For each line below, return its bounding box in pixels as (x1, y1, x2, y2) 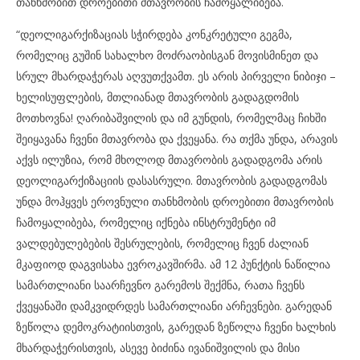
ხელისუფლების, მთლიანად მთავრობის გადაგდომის (16, 89, 299, 104)
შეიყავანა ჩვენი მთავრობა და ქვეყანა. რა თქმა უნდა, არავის (16, 131, 337, 146)
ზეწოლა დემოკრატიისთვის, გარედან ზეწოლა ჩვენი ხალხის (16, 319, 336, 334)
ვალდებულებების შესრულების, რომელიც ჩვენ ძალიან (16, 235, 309, 251)
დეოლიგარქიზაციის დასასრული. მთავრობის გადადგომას (16, 173, 327, 188)
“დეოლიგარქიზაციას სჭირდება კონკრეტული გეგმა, (16, 27, 292, 42)
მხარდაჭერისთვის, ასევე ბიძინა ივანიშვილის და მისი (16, 340, 300, 355)
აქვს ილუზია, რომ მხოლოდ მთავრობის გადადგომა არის (16, 152, 322, 167)
